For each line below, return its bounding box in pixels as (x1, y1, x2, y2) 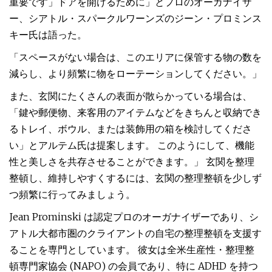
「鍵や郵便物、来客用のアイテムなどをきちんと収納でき (9, 106, 262, 118)
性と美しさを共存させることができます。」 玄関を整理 (9, 155, 254, 168)
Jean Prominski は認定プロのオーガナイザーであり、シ (9, 211, 259, 223)
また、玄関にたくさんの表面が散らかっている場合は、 (9, 90, 252, 102)
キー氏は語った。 (9, 29, 87, 41)
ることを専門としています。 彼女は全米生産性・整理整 (9, 243, 254, 256)
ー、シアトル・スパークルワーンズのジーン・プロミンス (9, 12, 262, 24)
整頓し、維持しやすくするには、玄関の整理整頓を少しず (9, 172, 262, 184)
